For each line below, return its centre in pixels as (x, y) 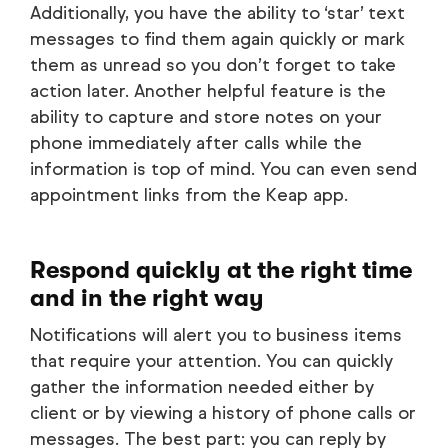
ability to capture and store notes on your (206, 116)
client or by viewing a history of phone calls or (223, 412)
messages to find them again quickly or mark (217, 38)
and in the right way (147, 297)
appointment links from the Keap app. (189, 194)
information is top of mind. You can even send (223, 168)
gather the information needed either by (202, 386)
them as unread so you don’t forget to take (213, 64)
